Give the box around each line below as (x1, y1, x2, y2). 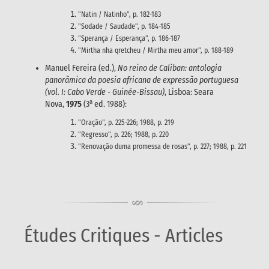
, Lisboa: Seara (165, 86, 214, 97)
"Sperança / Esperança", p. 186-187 (78, 34, 180, 43)
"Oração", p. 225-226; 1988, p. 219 (78, 118, 174, 127)
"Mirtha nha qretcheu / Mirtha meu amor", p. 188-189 (78, 46, 234, 55)
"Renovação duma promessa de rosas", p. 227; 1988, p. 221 (78, 142, 247, 151)
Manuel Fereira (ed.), (45, 62, 118, 73)
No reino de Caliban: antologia (118, 62, 222, 73)
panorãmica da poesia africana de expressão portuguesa (45, 74, 238, 85)
